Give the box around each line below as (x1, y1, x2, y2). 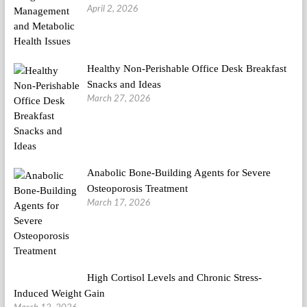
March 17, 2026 (87, 197, 151, 208)
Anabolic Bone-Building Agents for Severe (87, 167, 271, 179)
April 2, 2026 (87, 2, 138, 14)
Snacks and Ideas (87, 78, 161, 90)
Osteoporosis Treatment (87, 183, 188, 195)
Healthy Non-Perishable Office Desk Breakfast (87, 62, 286, 74)
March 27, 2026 (87, 92, 151, 103)
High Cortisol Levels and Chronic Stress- (87, 272, 262, 284)
